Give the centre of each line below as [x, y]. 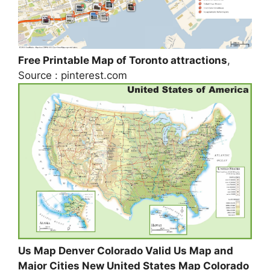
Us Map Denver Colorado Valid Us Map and [126, 250]
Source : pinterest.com [73, 75]
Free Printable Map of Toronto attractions [123, 60]
